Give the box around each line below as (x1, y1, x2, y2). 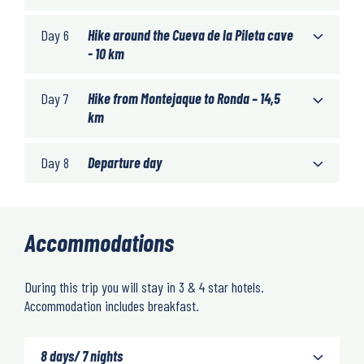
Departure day (88, 153, 162, 171)
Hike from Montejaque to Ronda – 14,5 (88, 89, 280, 108)
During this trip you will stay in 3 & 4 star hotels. (24, 278, 264, 296)
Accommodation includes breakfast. (24, 297, 199, 314)
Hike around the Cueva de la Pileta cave (88, 26, 293, 45)
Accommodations (24, 227, 174, 257)
